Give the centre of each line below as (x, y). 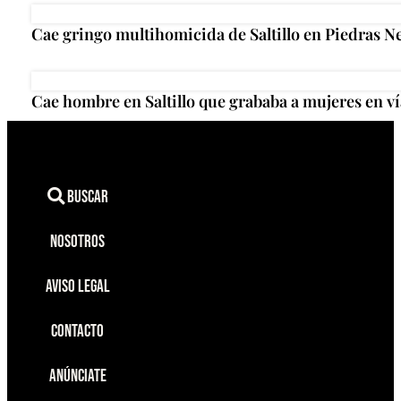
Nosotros (78, 242)
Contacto (78, 331)
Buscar (86, 197)
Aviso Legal (77, 286)
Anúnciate (77, 376)
